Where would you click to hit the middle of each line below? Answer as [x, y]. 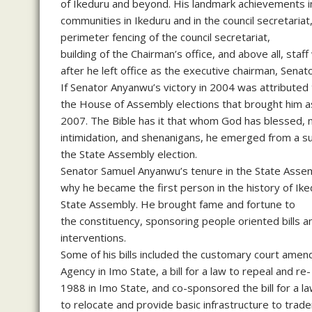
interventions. [93, 237]
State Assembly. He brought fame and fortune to [178, 204]
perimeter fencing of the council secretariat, [165, 37]
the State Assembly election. [129, 154]
